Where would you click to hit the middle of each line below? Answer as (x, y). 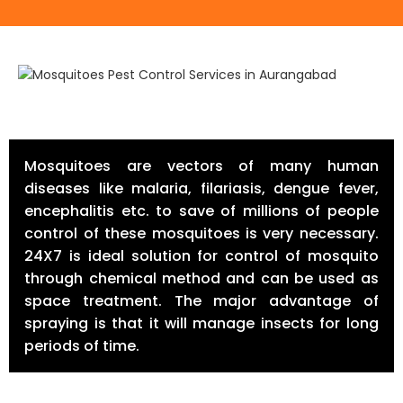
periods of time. (82, 346)
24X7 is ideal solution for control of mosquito (201, 256)
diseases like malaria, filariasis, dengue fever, (201, 189)
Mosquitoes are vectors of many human (201, 166)
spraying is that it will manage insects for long (201, 324)
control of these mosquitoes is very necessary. (201, 234)
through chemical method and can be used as (201, 279)
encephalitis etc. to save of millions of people (201, 211)
